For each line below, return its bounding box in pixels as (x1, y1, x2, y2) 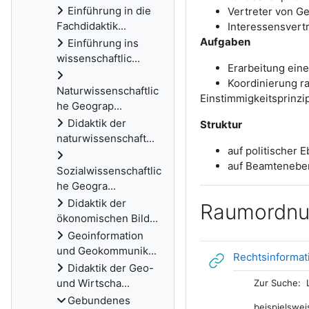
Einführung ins (68, 37, 139, 50)
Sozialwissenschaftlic (57, 164, 161, 177)
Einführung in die (68, 4, 151, 17)
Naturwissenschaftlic (57, 84, 159, 97)
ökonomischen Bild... (57, 212, 158, 225)
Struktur (199, 117, 242, 131)
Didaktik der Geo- (68, 261, 154, 275)
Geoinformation (68, 229, 143, 242)
